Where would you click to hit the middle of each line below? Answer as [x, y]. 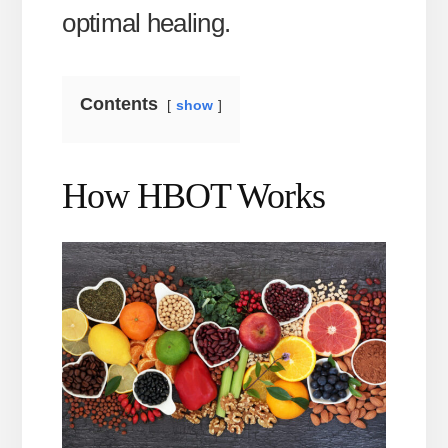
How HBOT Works [194, 195]
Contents [119, 103]
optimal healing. [146, 22]
